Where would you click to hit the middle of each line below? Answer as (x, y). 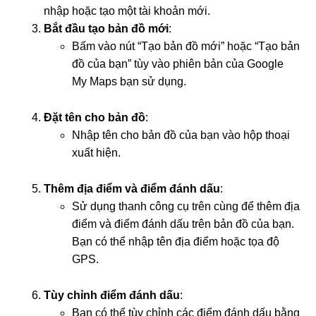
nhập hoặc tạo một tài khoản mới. (127, 11)
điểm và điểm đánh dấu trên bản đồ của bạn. (183, 224)
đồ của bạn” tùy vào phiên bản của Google (178, 64)
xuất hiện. (97, 153)
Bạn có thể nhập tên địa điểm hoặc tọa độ (176, 242)
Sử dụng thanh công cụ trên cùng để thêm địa (186, 206)
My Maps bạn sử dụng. (129, 81)
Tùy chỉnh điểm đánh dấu (112, 295)
